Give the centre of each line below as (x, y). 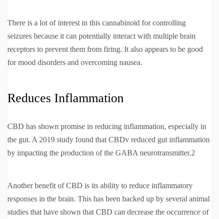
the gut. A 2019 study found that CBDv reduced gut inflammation (109, 140)
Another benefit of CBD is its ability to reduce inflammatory (100, 186)
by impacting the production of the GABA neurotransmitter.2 (101, 153)
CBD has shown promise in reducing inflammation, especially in (107, 127)
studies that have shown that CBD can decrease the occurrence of (108, 212)
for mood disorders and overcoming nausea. (76, 63)
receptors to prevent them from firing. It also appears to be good (105, 49)
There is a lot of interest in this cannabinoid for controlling (97, 23)
